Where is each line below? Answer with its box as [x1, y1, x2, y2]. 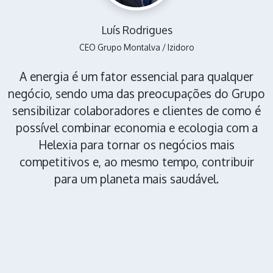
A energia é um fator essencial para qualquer [19, 69, 253, 85]
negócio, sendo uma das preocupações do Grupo [8, 86, 265, 102]
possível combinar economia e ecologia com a [15, 120, 258, 136]
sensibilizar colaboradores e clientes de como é [12, 103, 261, 119]
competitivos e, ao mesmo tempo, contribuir [19, 154, 254, 170]
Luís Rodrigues [101, 23, 172, 37]
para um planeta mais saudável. [54, 171, 219, 187]
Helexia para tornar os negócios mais [38, 137, 235, 153]
